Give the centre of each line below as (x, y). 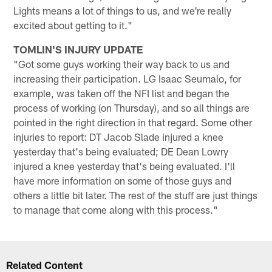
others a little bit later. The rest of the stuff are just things (136, 195)
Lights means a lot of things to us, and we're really (123, 10)
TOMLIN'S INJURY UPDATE (78, 49)
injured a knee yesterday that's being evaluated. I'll (124, 165)
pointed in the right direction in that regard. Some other (133, 122)
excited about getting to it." (73, 25)
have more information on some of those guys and (123, 180)
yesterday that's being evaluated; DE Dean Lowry (121, 151)
